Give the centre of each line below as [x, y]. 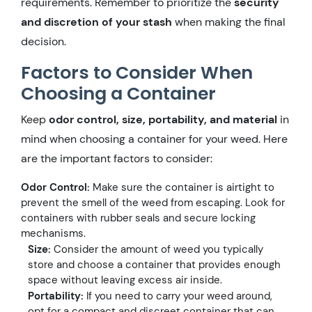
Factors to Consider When [137, 72]
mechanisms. [53, 233]
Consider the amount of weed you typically [157, 249]
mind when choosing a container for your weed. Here [154, 139]
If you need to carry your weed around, [178, 296]
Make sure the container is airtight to [182, 187]
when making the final [229, 22]
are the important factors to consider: [117, 158]
